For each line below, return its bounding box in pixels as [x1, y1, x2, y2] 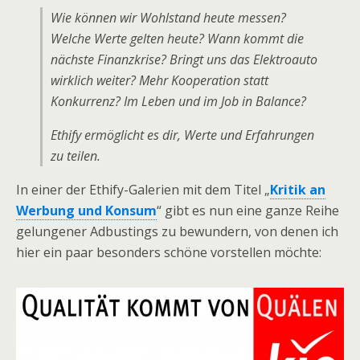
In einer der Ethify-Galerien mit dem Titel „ [16, 181, 270, 198]
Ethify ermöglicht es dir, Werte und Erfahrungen [51, 126, 314, 144]
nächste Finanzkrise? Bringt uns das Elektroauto [51, 51, 317, 68]
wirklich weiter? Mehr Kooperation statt [51, 72, 268, 89]
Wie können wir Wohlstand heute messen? [51, 9, 286, 27]
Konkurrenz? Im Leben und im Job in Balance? [51, 92, 306, 110]
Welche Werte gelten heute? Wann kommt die [51, 30, 304, 47]
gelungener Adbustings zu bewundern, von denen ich [16, 223, 338, 240]
